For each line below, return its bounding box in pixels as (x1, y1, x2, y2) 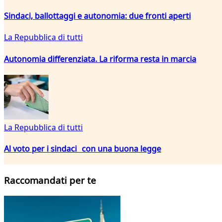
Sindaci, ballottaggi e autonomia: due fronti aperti (4, 10, 191, 22)
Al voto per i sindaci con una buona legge (4, 143, 161, 155)
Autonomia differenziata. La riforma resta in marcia (4, 53, 196, 64)
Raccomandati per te (4, 174, 96, 187)
